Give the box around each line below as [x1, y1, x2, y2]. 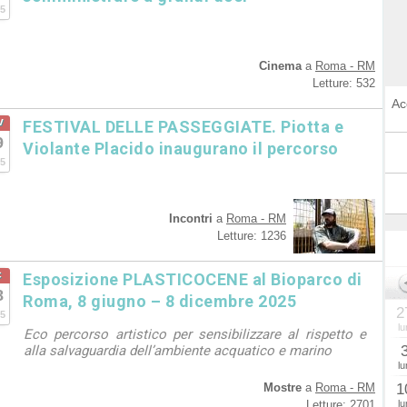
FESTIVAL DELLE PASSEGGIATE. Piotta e [23, 117, 343, 136]
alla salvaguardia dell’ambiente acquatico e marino [24, 342, 332, 359]
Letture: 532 [313, 76, 375, 90]
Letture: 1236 [217, 229, 286, 243]
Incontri [169, 212, 213, 225]
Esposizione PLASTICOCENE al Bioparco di [23, 270, 362, 289]
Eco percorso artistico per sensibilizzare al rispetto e [24, 326, 366, 342]
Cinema [259, 59, 302, 73]
